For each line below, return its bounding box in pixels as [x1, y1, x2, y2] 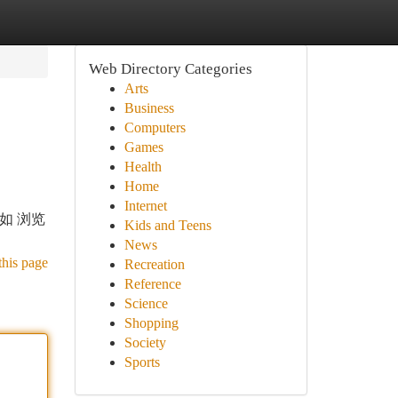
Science [123, 296, 168, 311]
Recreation [123, 257, 185, 272]
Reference [123, 276, 181, 291]
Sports [123, 354, 160, 370]
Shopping [123, 315, 179, 330]
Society [123, 335, 166, 350]
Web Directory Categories [88, 60, 252, 77]
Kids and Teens [123, 218, 211, 233]
